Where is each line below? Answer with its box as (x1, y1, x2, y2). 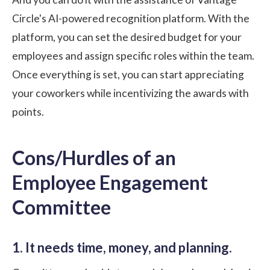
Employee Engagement (12, 170, 208, 194)
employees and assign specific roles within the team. (12, 49, 254, 62)
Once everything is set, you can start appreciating (12, 67, 244, 81)
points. (12, 105, 44, 118)
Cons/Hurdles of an (12, 145, 176, 169)
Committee (12, 195, 111, 219)
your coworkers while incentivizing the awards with (12, 86, 249, 99)
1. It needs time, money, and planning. (12, 239, 232, 256)
